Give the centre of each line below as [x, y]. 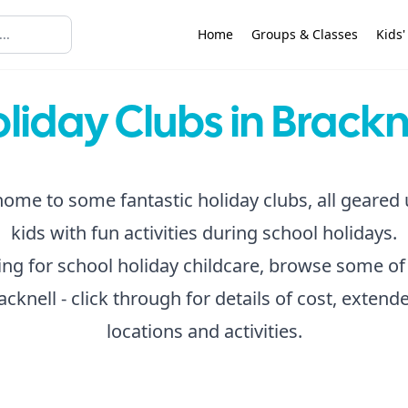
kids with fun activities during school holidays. [204, 233]
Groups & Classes [305, 34]
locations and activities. [204, 331]
